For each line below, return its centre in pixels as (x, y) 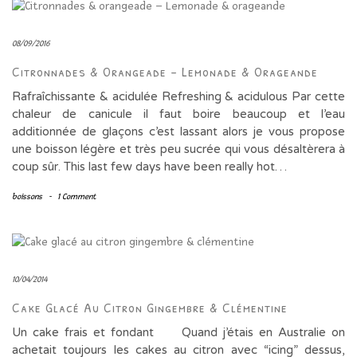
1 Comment (77, 197)
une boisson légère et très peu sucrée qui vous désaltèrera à (178, 149)
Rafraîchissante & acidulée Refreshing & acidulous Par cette (178, 97)
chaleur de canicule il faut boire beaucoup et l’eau (178, 114)
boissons (27, 197)
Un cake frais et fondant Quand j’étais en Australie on (178, 333)
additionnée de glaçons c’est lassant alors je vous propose (178, 132)
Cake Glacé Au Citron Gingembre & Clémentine (150, 308)
